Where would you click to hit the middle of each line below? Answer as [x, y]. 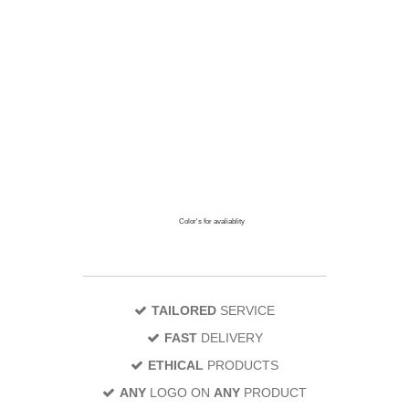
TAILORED [184, 310]
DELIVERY [230, 337]
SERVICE [246, 310]
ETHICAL [176, 365]
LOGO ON [180, 392]
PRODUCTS [241, 365]
